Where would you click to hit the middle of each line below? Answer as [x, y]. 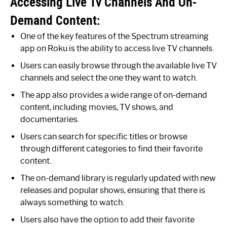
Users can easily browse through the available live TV [119, 66]
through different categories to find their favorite [111, 149]
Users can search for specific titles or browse [104, 137]
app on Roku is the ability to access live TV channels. [117, 49]
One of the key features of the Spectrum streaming [115, 36]
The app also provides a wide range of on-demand [114, 95]
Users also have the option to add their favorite [107, 220]
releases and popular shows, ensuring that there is [113, 191]
